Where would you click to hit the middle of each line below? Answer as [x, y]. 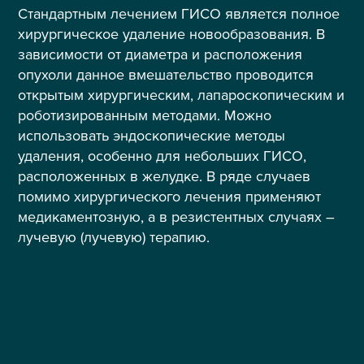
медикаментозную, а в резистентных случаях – [177, 217]
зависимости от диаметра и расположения [160, 55]
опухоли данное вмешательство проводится [166, 75]
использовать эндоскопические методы [152, 136]
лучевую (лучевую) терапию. [114, 238]
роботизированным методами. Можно [145, 116]
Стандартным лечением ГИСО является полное [179, 14]
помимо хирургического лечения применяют [170, 197]
